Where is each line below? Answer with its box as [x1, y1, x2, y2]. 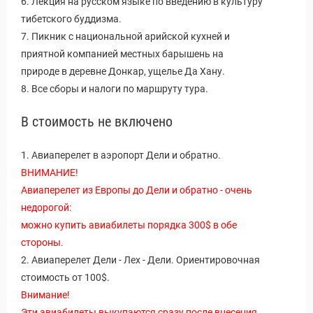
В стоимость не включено [21, 114, 173, 130]
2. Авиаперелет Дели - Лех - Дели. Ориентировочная [21, 254, 260, 265]
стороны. [21, 237, 64, 248]
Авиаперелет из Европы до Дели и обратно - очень [21, 184, 252, 196]
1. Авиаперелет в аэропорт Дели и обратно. [21, 150, 221, 161]
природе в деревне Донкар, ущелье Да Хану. [21, 66, 225, 77]
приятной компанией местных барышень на [21, 48, 224, 59]
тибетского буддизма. [21, 13, 122, 24]
